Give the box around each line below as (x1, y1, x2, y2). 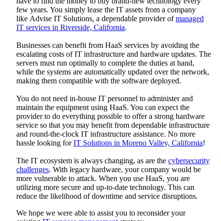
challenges (16, 165, 49, 174)
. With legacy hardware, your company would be (49, 165, 201, 174)
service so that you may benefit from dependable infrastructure (16, 120, 210, 129)
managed (176, 14, 204, 23)
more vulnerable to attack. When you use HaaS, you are (16, 174, 190, 183)
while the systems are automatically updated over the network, (16, 67, 209, 76)
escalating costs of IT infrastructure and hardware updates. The (16, 49, 211, 58)
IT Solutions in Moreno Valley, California (74, 138, 203, 147)
